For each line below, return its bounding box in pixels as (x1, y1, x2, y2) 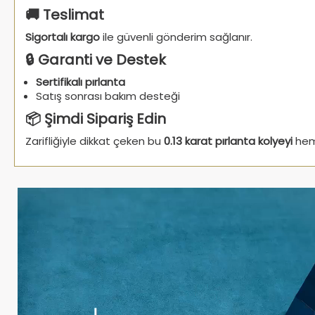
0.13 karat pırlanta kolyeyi (164, 133, 292, 148)
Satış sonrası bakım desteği (36, 88, 180, 103)
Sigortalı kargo (25, 29, 100, 44)
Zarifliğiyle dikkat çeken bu (25, 133, 164, 148)
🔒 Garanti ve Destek (25, 49, 166, 70)
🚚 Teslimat (25, 4, 104, 25)
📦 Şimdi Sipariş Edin (25, 108, 166, 129)
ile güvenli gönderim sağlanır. (100, 29, 252, 44)
